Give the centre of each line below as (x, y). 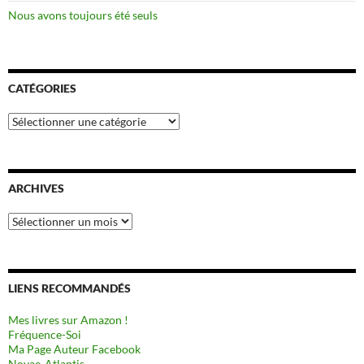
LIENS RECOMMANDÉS (69, 288)
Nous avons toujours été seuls (83, 15)
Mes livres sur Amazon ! (68, 319)
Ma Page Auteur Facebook (74, 349)
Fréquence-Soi (45, 334)
